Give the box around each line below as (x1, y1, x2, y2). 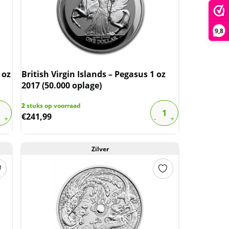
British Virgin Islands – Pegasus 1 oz (21, 68, 166, 80)
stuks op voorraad (25, 101, 81, 110)
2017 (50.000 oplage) (21, 80, 102, 91)
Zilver (91, 145, 109, 153)
